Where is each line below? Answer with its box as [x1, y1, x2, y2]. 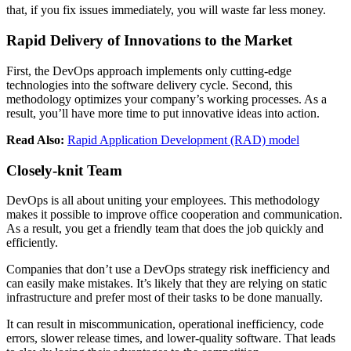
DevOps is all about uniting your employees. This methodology [6, 194, 320, 208]
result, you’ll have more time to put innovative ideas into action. [6, 106, 320, 120]
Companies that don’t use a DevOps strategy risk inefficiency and [6, 262, 330, 277]
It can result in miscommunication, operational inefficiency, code [6, 317, 324, 331]
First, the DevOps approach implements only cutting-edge [6, 63, 291, 78]
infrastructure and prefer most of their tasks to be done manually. [6, 291, 326, 305]
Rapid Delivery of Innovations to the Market [6, 32, 292, 49]
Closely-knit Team [6, 161, 122, 179]
